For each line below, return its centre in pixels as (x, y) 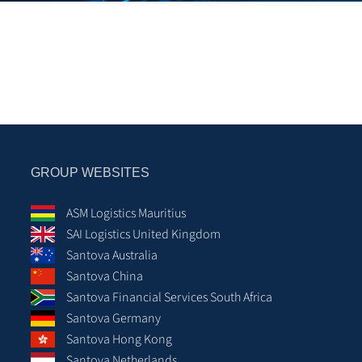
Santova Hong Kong (119, 339)
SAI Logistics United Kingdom (143, 234)
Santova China (105, 276)
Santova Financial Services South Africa (169, 297)
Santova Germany (114, 318)
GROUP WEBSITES (90, 173)
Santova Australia (112, 255)
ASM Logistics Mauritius (126, 213)
